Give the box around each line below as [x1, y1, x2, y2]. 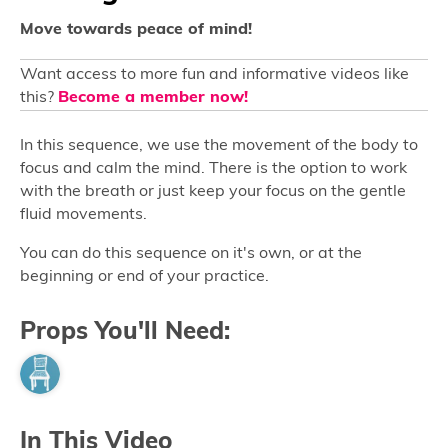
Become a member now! [58, 86, 248, 106]
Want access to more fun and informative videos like [20, 63, 409, 83]
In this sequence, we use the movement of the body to [20, 134, 418, 154]
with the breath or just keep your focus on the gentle [20, 180, 406, 200]
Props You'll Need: [20, 315, 230, 345]
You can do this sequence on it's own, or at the [20, 242, 362, 262]
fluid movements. [20, 203, 147, 223]
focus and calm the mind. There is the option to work [20, 157, 407, 177]
